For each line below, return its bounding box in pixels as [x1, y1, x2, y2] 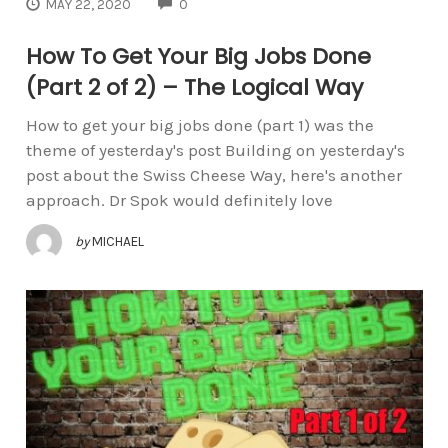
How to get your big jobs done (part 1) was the [25, 114, 374, 135]
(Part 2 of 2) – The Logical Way [25, 71, 363, 103]
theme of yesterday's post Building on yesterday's [25, 139, 405, 160]
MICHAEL [91, 233, 144, 249]
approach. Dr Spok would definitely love [25, 189, 333, 210]
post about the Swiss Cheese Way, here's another [25, 164, 402, 185]
